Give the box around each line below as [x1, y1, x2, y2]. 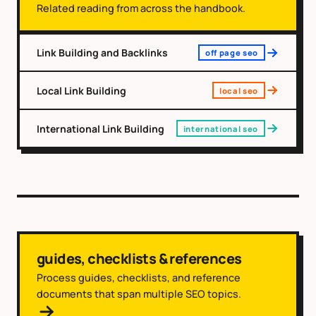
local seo [219, 85, 258, 96]
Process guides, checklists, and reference [37, 270, 241, 284]
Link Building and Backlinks [37, 46, 168, 60]
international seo [183, 123, 258, 134]
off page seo [205, 47, 258, 59]
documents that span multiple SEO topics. [37, 286, 241, 300]
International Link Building [37, 121, 164, 135]
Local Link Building [37, 83, 126, 97]
